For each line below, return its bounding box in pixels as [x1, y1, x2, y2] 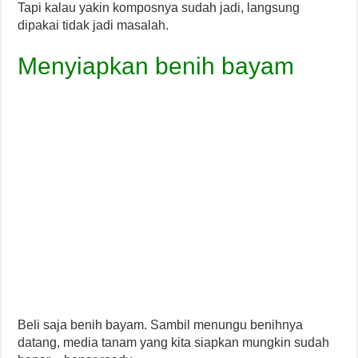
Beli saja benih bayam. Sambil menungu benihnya [18, 317, 304, 332]
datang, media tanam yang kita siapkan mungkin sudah [18, 335, 330, 349]
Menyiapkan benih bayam [18, 52, 295, 79]
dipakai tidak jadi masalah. [18, 18, 169, 32]
